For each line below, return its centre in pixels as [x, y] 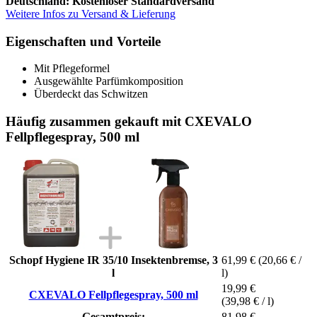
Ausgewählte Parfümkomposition [109, 81]
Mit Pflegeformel [72, 69]
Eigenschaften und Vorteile [83, 41]
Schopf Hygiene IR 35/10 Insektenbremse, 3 [113, 260]
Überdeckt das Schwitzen [91, 94]
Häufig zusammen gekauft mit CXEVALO [129, 121]
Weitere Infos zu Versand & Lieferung [91, 13]
